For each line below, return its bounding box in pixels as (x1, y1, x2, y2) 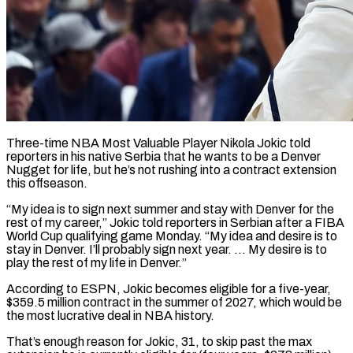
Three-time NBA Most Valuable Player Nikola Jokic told (6, 136, 310, 150)
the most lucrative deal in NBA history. (6, 308, 214, 322)
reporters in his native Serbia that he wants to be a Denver (6, 149, 321, 163)
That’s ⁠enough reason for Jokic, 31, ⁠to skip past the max (6, 334, 312, 348)
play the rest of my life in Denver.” (6, 255, 187, 269)
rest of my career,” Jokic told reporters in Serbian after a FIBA (6, 215, 344, 229)
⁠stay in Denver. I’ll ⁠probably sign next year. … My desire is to (6, 242, 327, 256)
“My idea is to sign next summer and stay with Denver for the (6, 202, 334, 216)
